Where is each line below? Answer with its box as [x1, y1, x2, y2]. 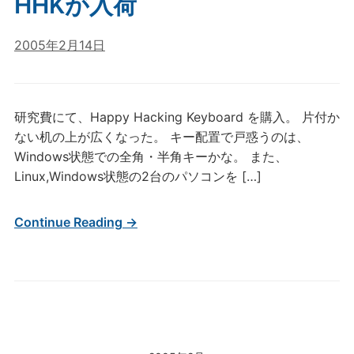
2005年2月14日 [13, 37, 105, 53]
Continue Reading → [13, 214, 137, 230]
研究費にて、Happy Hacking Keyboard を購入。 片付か [13, 109, 340, 125]
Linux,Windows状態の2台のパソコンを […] [13, 168, 262, 184]
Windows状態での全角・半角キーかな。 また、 [13, 149, 288, 164]
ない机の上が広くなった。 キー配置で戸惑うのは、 [13, 129, 309, 145]
